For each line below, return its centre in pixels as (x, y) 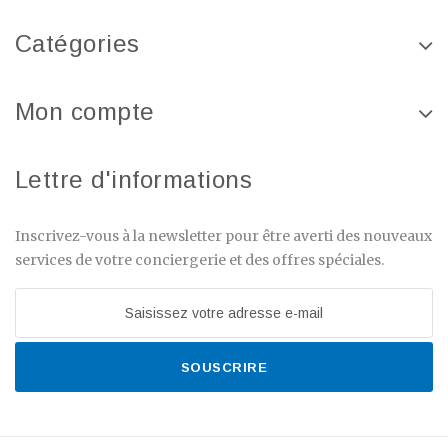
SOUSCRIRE (224, 368)
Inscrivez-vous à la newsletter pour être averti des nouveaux (223, 236)
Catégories (77, 44)
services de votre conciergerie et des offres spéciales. (199, 260)
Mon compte (85, 112)
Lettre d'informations (134, 180)
